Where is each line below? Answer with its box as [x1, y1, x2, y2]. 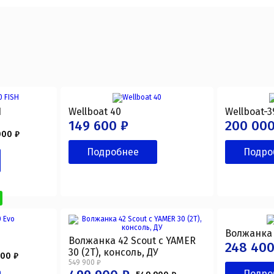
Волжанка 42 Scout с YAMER [68, 235, 196, 246]
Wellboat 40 [68, 106, 121, 117]
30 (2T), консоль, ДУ [68, 246, 158, 258]
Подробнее [86, 146, 139, 158]
